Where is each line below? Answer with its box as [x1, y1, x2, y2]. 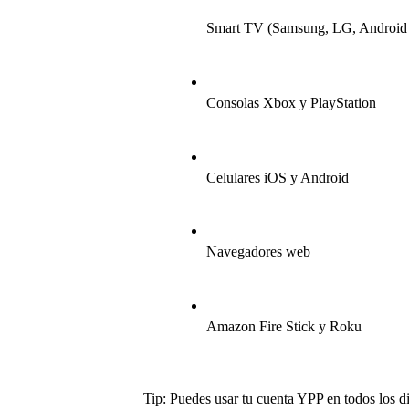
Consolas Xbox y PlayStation [205, 94, 376, 110]
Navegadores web [205, 244, 310, 260]
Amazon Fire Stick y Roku [205, 318, 362, 334]
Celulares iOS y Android [205, 169, 349, 185]
